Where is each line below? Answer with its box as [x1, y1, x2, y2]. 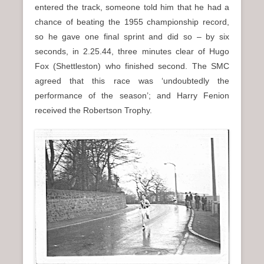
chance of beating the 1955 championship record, [35, 17, 229, 27]
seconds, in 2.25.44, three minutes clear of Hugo [35, 47, 229, 57]
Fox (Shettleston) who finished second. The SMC [35, 61, 229, 71]
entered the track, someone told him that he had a [35, 2, 229, 12]
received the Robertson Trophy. [35, 105, 152, 115]
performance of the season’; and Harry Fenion [35, 91, 229, 101]
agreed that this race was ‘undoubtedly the [35, 76, 229, 86]
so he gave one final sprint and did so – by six [35, 32, 229, 42]
